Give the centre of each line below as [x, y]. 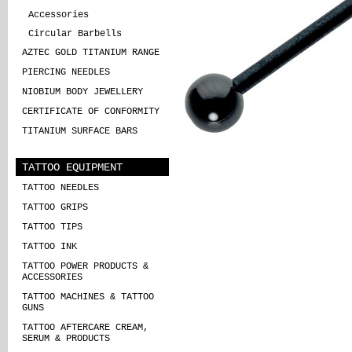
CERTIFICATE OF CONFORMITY [91, 112]
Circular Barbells [75, 33]
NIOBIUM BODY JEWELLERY [82, 92]
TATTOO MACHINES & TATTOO [88, 297]
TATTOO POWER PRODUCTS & [85, 266]
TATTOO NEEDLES [60, 188]
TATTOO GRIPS [55, 207]
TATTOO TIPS [52, 227]
